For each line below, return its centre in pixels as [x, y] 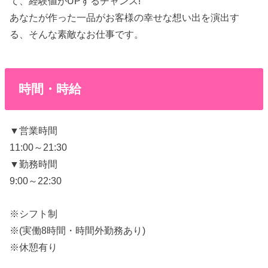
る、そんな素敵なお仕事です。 [77, 34]
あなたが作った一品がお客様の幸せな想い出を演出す [125, 18]
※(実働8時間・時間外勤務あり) [78, 230]
